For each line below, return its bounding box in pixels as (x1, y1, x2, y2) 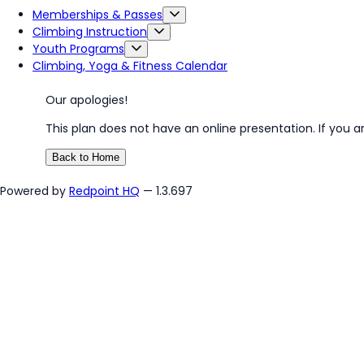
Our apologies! (45, 92, 128, 108)
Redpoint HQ (69, 183, 140, 199)
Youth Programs (32, 41, 124, 57)
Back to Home (52, 151, 119, 163)
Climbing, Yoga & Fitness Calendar (32, 58, 227, 74)
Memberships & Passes (32, 6, 162, 23)
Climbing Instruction (32, 24, 147, 40)
